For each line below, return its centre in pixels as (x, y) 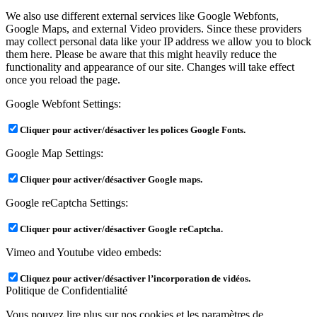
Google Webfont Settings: (63, 104)
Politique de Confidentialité (67, 291)
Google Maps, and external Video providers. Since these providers (154, 29)
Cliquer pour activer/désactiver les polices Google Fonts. (133, 131)
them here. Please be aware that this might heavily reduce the (141, 54)
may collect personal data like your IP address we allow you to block (158, 42)
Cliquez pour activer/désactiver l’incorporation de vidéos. (135, 279)
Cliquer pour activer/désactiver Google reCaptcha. (121, 230)
